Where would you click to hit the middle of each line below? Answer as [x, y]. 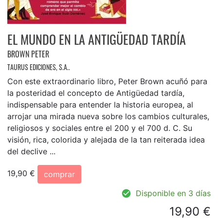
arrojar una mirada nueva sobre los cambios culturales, [108, 116]
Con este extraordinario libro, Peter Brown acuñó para [107, 81]
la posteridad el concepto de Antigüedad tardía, [96, 93]
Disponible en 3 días [173, 193]
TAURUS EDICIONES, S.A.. [39, 67]
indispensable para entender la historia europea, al [100, 104]
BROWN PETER [28, 54]
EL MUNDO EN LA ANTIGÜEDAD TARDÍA [97, 39]
